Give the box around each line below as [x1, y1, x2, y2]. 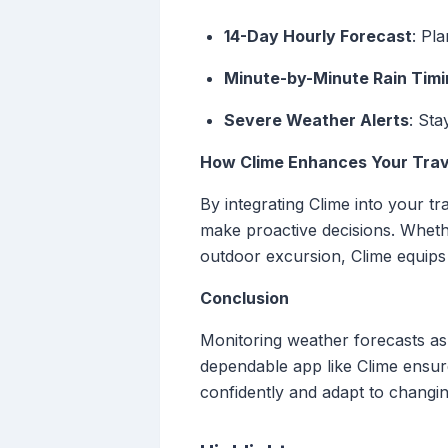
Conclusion [200, 288, 289, 309]
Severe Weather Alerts [224, 110, 409, 131]
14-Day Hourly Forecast [224, 26, 412, 47]
